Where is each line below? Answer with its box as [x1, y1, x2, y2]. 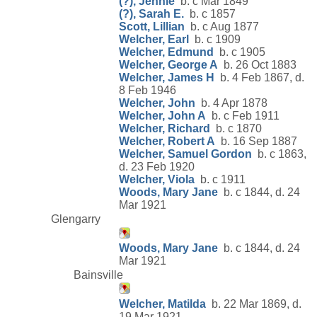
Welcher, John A [119, 110, 206, 122]
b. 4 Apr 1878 [195, 97, 267, 110]
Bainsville [74, 268, 123, 281]
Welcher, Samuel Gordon [119, 148, 252, 161]
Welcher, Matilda [119, 297, 206, 310]
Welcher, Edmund [119, 46, 214, 59]
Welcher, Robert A [119, 135, 215, 148]
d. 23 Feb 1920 [119, 161, 195, 173]
